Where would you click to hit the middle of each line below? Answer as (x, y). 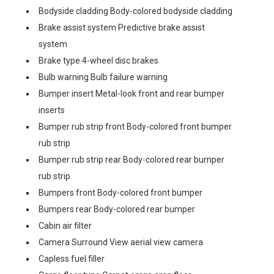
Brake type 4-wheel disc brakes (98, 61)
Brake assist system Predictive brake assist (122, 28)
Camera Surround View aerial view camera (121, 242)
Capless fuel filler (72, 259)
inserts (52, 110)
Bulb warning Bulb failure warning (103, 77)
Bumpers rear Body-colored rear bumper (117, 209)
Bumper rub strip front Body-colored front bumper (135, 127)
